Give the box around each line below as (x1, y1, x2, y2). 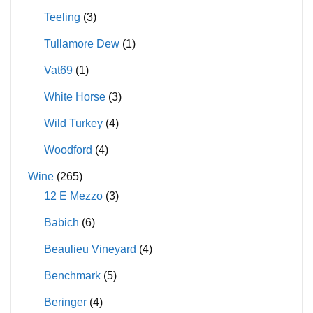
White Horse (43, 90, 105, 103)
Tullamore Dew (43, 37, 119, 50)
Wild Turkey (43, 117, 103, 129)
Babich (43, 216, 79, 228)
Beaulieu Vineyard (43, 242, 136, 255)
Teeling (43, 10, 80, 23)
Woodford (43, 143, 92, 156)
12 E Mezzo (43, 189, 103, 202)
